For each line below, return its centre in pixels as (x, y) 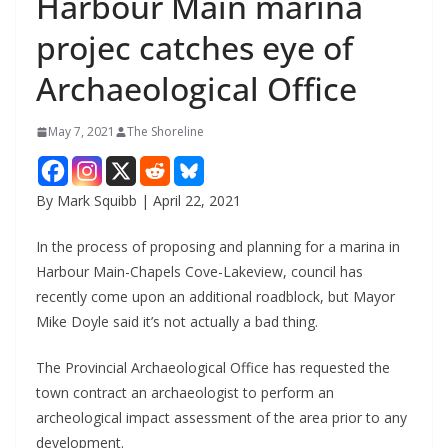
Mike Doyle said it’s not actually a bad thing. (177, 322)
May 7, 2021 (81, 132)
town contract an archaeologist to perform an (185, 393)
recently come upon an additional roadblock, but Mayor (215, 297)
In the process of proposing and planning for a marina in (218, 247)
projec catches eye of (194, 48)
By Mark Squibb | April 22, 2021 (138, 201)
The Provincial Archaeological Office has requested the (213, 368)
